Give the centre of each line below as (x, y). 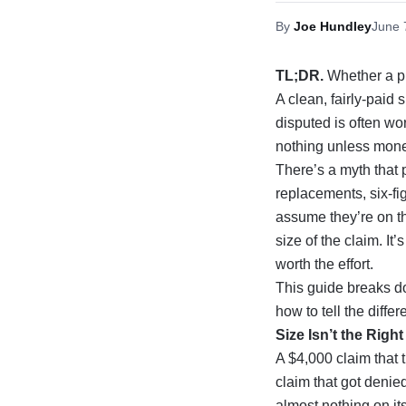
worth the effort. (324, 264)
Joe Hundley (333, 26)
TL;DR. (300, 76)
